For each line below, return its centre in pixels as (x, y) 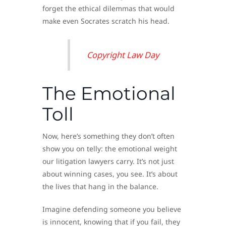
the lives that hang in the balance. (100, 186)
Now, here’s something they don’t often (108, 136)
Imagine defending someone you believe (112, 209)
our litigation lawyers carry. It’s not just (108, 161)
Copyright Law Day (123, 55)
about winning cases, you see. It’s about (110, 174)
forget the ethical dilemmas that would (108, 8)
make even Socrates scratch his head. (106, 21)
